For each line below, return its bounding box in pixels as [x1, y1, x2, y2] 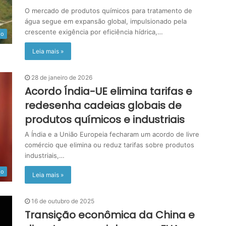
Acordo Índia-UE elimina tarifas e [25, 84, 192, 98]
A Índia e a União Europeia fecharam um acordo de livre [25, 130, 199, 138]
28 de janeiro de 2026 [31, 74, 92, 81]
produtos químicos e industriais [25, 112, 185, 127]
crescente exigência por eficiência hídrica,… [25, 28, 163, 36]
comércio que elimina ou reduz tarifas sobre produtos [25, 141, 194, 149]
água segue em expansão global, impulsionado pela [25, 17, 187, 25]
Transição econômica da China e [25, 208, 195, 222]
